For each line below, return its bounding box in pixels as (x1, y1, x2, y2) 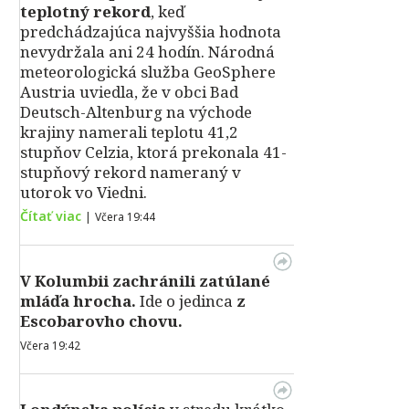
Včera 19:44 (95, 209, 155, 225)
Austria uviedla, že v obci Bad (20, 81, 238, 102)
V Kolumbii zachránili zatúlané (20, 270, 270, 291)
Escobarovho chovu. (20, 310, 183, 331)
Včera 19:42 (20, 338, 80, 353)
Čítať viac (20, 207, 81, 225)
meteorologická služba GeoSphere (20, 61, 276, 82)
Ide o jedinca (136, 290, 233, 311)
